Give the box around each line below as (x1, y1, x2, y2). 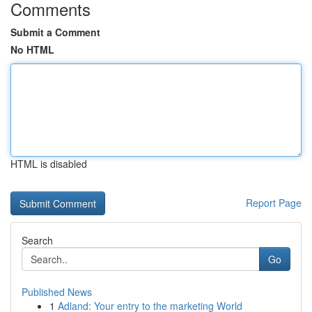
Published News (22, 285, 92, 299)
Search (22, 233, 53, 247)
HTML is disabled (10, 157, 87, 171)
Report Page (246, 196, 302, 210)
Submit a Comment (10, 25, 100, 39)
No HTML (10, 42, 54, 56)
